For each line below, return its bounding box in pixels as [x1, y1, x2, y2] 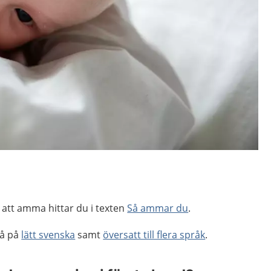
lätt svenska [21, 227, 76, 241]
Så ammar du [127, 201, 189, 215]
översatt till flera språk [103, 227, 206, 241]
